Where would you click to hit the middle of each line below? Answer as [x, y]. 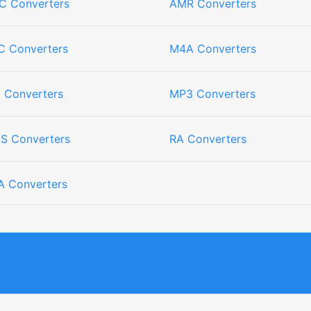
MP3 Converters [212, 94]
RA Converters [208, 139]
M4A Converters [213, 49]
